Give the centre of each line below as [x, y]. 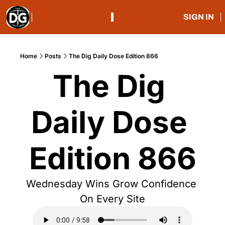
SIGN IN [198, 17]
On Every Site [113, 199]
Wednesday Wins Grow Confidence [111, 184]
